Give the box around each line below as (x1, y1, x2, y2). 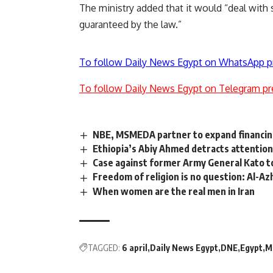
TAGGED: (88, 242, 120, 253)
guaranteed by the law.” (79, 18, 182, 31)
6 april (122, 242, 147, 253)
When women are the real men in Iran (93, 185, 255, 197)
